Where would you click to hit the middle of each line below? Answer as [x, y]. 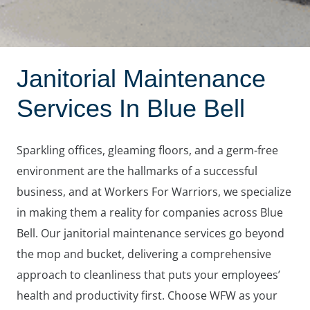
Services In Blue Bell [131, 108]
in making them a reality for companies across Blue [150, 212]
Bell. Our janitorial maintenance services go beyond [151, 233]
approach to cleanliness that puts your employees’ [148, 274]
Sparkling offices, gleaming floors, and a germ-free [147, 150]
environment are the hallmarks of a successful [137, 171]
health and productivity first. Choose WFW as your [147, 295]
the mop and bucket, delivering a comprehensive [144, 254]
